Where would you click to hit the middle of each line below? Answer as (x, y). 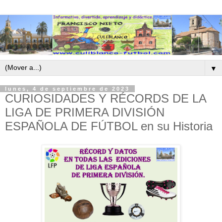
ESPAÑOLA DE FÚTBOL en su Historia (109, 126)
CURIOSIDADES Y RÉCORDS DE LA (106, 98)
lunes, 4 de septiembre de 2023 (67, 88)
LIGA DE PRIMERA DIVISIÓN (85, 112)
